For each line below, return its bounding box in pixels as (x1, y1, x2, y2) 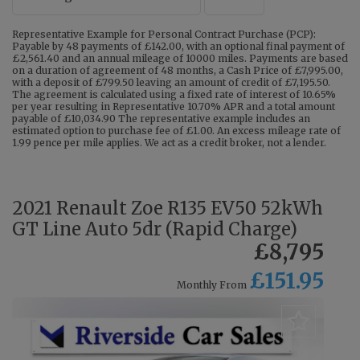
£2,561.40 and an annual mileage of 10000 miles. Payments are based (12, 52, 348, 65)
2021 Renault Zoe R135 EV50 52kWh (12, 197, 323, 220)
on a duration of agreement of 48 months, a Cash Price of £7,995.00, (12, 64, 343, 77)
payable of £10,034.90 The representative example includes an (12, 112, 310, 125)
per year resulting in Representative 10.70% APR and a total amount (12, 100, 335, 113)
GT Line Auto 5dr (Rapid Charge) (12, 218, 297, 241)
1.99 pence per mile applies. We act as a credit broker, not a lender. (12, 137, 326, 149)
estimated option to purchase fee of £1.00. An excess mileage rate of (12, 125, 341, 137)
